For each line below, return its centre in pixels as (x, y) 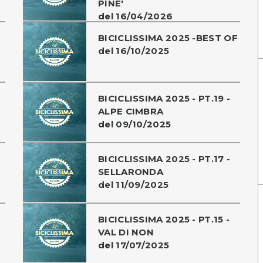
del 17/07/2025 (134, 245)
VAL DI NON (126, 232)
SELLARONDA (131, 171)
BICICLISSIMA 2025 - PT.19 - (164, 98)
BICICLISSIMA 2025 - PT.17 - (164, 159)
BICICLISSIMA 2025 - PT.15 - (164, 219)
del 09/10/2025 (135, 124)
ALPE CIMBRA (131, 111)
